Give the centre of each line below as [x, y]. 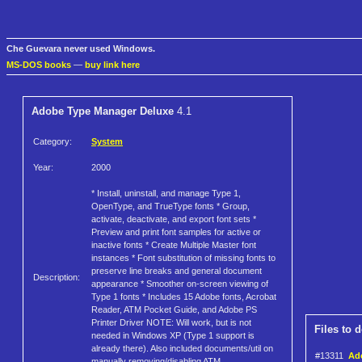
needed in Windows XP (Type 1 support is [173, 336]
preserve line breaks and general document [177, 271]
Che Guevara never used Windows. [81, 49]
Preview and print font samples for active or [176, 232]
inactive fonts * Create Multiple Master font [174, 245]
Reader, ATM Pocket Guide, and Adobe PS [174, 310]
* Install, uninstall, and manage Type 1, [166, 194]
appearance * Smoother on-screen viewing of [180, 284]
